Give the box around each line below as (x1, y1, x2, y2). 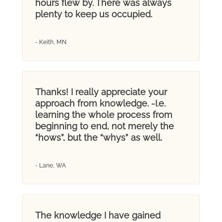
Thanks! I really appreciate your (35, 86, 167, 97)
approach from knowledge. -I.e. (35, 98, 166, 109)
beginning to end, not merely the (35, 120, 174, 131)
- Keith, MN (35, 38, 66, 46)
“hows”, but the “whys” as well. (35, 132, 162, 143)
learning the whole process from (35, 109, 172, 120)
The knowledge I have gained (35, 210, 161, 221)
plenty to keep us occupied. (35, 8, 152, 19)
